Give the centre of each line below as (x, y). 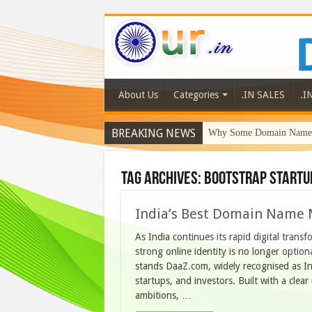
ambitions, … (163, 296)
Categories (196, 95)
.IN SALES (263, 95)
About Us (138, 95)
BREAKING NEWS (153, 134)
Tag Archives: (162, 180)
